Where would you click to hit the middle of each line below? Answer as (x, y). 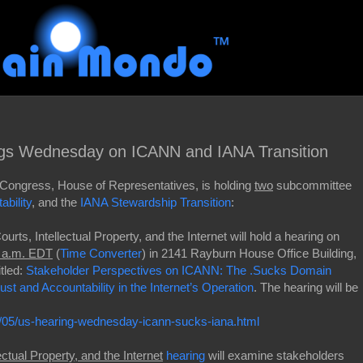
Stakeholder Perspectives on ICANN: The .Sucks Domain (179, 270)
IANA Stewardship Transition (156, 202)
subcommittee (312, 185)
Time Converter (101, 253)
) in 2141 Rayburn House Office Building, (249, 253)
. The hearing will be (306, 287)
